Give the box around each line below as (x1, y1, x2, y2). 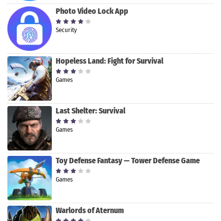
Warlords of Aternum (56, 206, 124, 216)
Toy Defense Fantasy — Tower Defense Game (56, 156, 200, 166)
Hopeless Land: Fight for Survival (56, 56, 163, 66)
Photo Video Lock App (56, 6, 128, 16)
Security (56, 26, 77, 34)
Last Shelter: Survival (56, 106, 125, 116)
